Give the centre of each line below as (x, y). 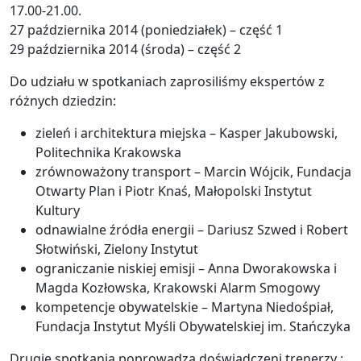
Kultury (58, 211)
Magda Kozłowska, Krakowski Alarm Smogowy (178, 288)
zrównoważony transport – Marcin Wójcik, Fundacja (193, 172)
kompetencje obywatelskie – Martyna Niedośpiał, (185, 307)
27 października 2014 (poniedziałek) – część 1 (146, 30)
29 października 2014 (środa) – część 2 (125, 50)
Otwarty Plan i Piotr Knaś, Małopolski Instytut (174, 191)
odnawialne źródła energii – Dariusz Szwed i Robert (192, 230)
